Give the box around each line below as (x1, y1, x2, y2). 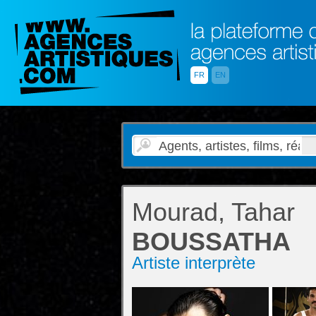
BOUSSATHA (132, 227, 291, 256)
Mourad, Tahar (132, 197, 295, 226)
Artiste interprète (132, 253, 255, 272)
